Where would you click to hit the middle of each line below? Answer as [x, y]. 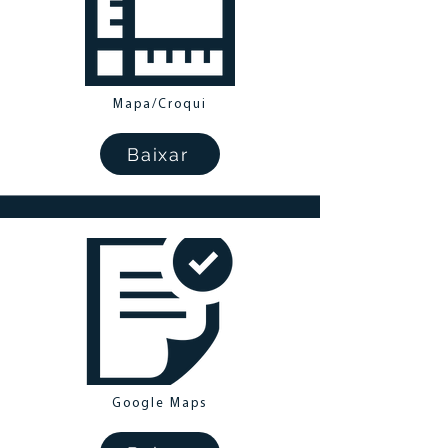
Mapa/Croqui [160, 104]
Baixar [158, 154]
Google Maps [160, 403]
